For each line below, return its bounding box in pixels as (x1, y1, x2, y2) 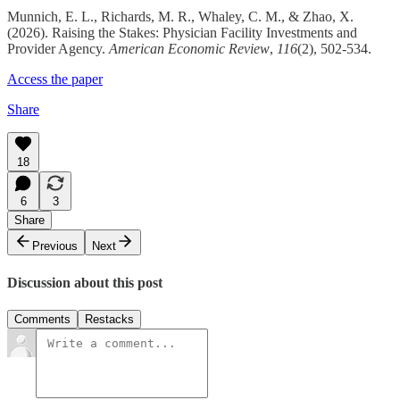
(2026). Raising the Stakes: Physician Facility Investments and (7, 25, 357, 41)
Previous (32, 239, 78, 254)
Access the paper (7, 71, 103, 87)
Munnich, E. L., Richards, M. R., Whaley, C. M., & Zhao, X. (7, 9, 354, 25)
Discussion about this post (7, 274, 162, 290)
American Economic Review (109, 41, 270, 57)
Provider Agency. (7, 41, 109, 57)
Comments (14, 312, 71, 326)
